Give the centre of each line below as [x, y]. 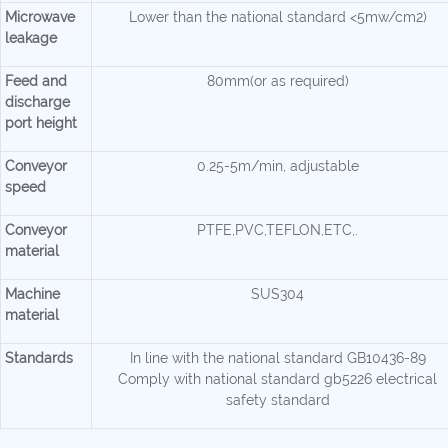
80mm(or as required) [277, 81]
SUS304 [277, 294]
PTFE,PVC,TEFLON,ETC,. [277, 230]
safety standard [277, 400]
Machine [32, 294]
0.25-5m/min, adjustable [277, 166]
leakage [31, 38]
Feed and [36, 81]
